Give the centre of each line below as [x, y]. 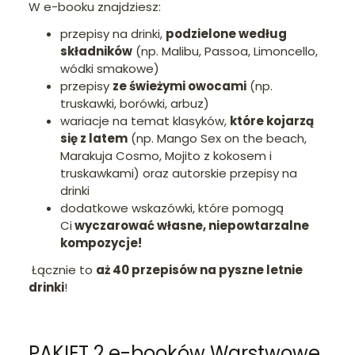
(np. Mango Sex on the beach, [217, 138]
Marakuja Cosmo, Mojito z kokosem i [166, 155]
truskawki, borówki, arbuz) [135, 103]
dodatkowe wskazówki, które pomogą [172, 208]
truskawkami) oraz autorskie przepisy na [179, 173]
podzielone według [226, 33]
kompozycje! [101, 242]
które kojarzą [272, 120]
